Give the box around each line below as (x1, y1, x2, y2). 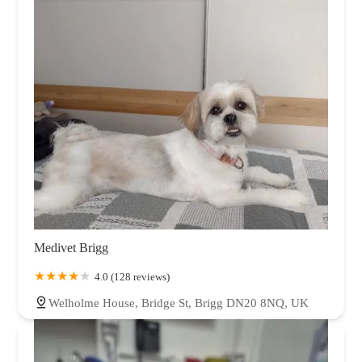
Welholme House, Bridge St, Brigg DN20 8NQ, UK (48, 296, 309, 309)
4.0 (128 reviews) (95, 270, 170, 283)
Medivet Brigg (34, 240, 108, 255)
